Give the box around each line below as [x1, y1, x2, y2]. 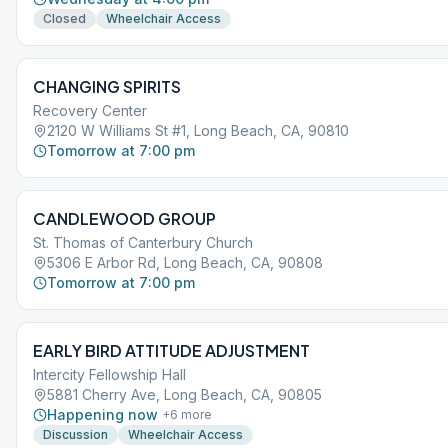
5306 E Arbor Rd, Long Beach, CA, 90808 [47, 254, 323, 271]
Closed [43, 11, 86, 26]
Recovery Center [33, 102, 147, 119]
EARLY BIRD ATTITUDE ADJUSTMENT [33, 340, 310, 361]
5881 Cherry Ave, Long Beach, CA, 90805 [47, 386, 322, 403]
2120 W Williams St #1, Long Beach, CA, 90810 [47, 122, 349, 139]
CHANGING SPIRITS [33, 76, 181, 97]
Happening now [47, 406, 158, 423]
